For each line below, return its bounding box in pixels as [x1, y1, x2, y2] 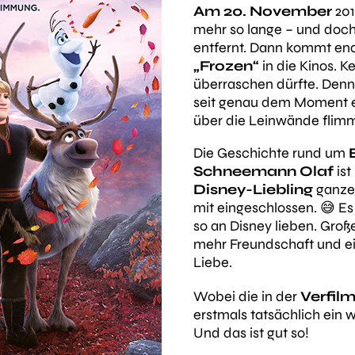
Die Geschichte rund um [193, 144, 349, 162]
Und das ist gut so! [193, 324, 309, 342]
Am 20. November [193, 2, 332, 20]
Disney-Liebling [193, 181, 313, 198]
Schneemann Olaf [193, 162, 334, 180]
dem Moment [261, 94, 348, 111]
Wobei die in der [193, 288, 300, 305]
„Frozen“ [193, 57, 259, 74]
